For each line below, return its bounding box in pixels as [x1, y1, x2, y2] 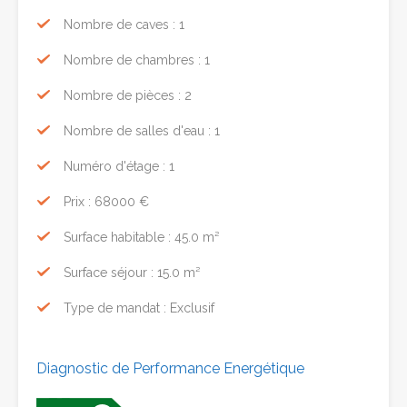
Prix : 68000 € [64, 194, 149, 209]
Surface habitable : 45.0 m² [64, 229, 219, 244]
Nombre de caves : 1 [64, 16, 184, 32]
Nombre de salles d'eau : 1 [64, 123, 220, 138]
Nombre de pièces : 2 [64, 87, 192, 103]
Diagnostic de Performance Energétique [36, 359, 304, 377]
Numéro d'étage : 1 [64, 158, 174, 174]
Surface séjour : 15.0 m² [64, 264, 200, 280]
